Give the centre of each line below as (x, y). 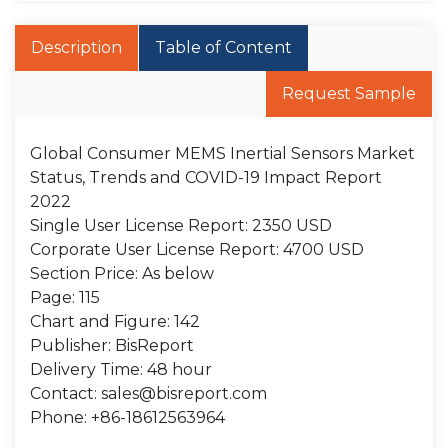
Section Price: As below (122, 273)
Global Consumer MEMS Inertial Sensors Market (222, 153)
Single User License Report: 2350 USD (181, 225)
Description (76, 47)
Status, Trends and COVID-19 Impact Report (206, 177)
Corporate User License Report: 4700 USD (197, 249)
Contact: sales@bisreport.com (148, 393)
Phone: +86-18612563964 (127, 417)
